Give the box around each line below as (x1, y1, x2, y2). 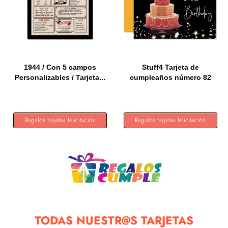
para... (159, 83, 181, 92)
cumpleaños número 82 (129, 73, 211, 81)
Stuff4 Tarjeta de (141, 63, 199, 71)
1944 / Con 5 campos (24, 63, 97, 71)
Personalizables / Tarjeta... (15, 73, 106, 81)
